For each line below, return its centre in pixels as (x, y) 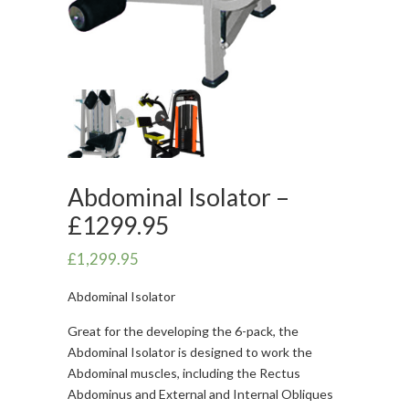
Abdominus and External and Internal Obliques (200, 393)
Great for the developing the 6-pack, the (183, 330)
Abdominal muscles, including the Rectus (184, 372)
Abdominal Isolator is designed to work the (190, 351)
